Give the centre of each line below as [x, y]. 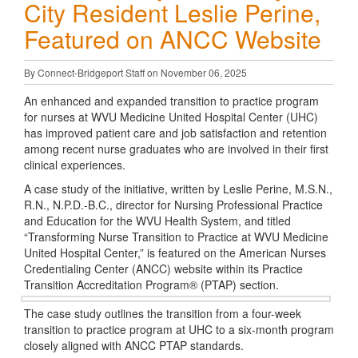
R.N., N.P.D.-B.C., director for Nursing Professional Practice [173, 205]
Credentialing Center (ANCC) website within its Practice [163, 268]
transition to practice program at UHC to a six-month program [179, 329]
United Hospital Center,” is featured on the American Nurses [175, 253]
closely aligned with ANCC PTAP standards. [134, 345]
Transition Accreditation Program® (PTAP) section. [151, 284]
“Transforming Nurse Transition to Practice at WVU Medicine [176, 237]
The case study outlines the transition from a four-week [163, 313]
